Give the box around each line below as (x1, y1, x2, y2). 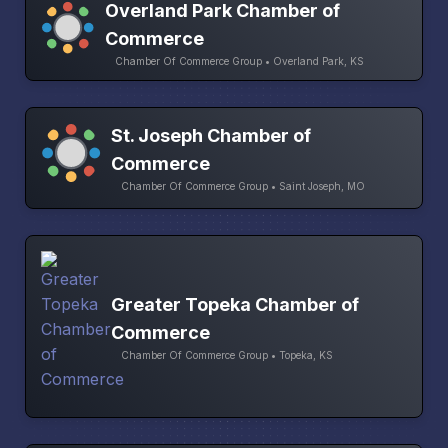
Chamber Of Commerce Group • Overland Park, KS (115, 55, 365, 68)
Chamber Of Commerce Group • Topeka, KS (121, 348, 333, 361)
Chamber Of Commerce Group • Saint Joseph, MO (120, 180, 365, 193)
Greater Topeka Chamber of (111, 293, 359, 315)
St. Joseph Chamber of (110, 125, 311, 147)
